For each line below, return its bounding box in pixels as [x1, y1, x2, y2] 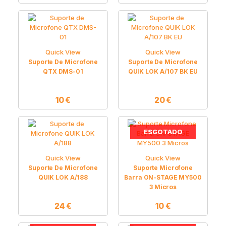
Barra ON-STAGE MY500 [124, 173, 202, 181]
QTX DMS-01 [43, 67, 83, 75]
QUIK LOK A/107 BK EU [128, 67, 198, 75]
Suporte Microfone [133, 163, 193, 172]
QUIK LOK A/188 [38, 173, 88, 181]
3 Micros [149, 183, 177, 191]
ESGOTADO [143, 128, 183, 136]
